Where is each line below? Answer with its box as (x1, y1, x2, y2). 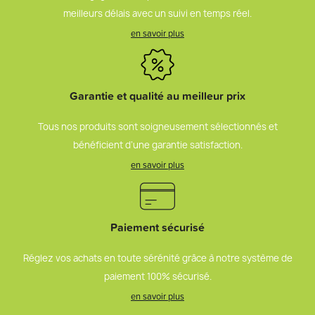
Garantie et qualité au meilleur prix (70, 87, 245, 104)
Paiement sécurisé (110, 219, 205, 236)
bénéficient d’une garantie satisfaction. (72, 138, 243, 151)
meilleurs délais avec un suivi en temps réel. (63, 7, 252, 20)
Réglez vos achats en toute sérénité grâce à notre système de (22, 251, 292, 264)
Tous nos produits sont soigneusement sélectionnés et (37, 120, 278, 133)
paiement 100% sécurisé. (103, 269, 212, 283)
